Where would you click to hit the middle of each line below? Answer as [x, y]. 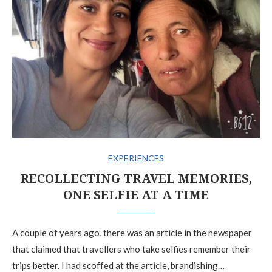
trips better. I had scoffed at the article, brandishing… [118, 265]
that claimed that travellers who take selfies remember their [131, 249]
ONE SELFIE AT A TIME [136, 194]
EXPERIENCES [136, 158]
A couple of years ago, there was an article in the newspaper [132, 232]
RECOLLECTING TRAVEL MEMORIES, [136, 178]
